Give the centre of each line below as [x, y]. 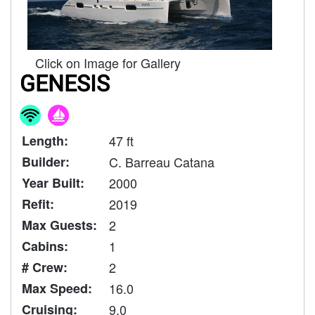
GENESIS [65, 83]
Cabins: [45, 246]
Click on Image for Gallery [108, 62]
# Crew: [45, 267]
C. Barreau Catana [162, 161]
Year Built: [53, 182]
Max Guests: [59, 225]
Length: [45, 140]
